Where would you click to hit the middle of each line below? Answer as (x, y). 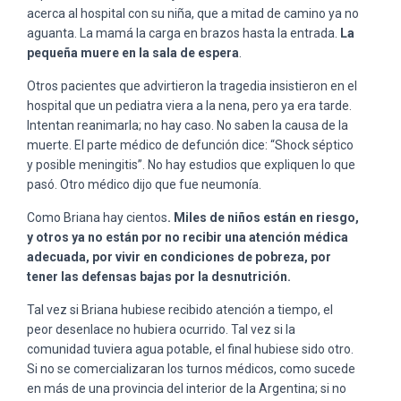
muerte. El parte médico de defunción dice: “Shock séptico (190, 145)
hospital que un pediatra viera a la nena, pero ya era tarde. (189, 105)
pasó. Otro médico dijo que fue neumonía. (145, 184)
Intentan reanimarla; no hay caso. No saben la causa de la (188, 125)
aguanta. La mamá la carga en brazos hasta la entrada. (182, 33)
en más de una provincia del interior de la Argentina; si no (187, 388)
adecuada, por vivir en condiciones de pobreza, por (179, 256)
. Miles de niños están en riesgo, (263, 217)
